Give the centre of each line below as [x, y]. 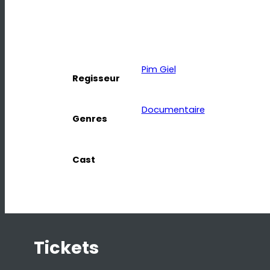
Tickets [66, 248]
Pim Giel [159, 69]
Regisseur [96, 78]
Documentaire [173, 110]
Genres [90, 119]
